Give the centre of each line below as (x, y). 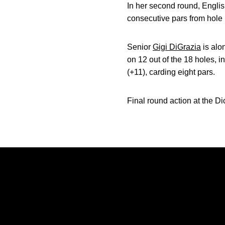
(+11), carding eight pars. (171, 72)
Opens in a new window (148, 196)
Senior (140, 47)
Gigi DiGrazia (177, 47)
